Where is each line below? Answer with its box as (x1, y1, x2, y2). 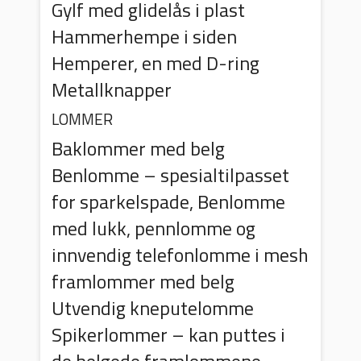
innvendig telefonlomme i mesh (52, 239, 309, 269)
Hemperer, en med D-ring (52, 48, 260, 77)
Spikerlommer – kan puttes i (52, 319, 286, 349)
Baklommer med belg (52, 133, 226, 163)
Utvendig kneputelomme (52, 293, 255, 322)
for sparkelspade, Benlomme (52, 186, 286, 216)
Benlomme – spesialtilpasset (52, 160, 290, 189)
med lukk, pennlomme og (52, 213, 256, 243)
